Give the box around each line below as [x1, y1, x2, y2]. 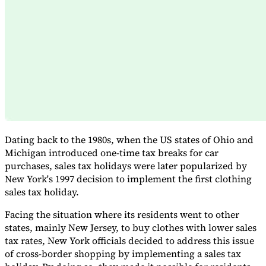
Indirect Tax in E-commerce [5, 75, 109, 85]
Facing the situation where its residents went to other [5, 208, 239, 221]
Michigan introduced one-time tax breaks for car [5, 146, 218, 160]
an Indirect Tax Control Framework [5, 85, 138, 96]
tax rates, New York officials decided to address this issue [5, 234, 254, 248]
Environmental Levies [5, 96, 87, 107]
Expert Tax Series [5, 64, 71, 75]
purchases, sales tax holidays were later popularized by [5, 159, 247, 173]
